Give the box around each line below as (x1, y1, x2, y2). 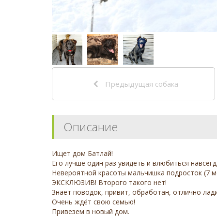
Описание (63, 119, 118, 135)
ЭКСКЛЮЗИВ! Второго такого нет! (52, 178, 167, 187)
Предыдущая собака (103, 79, 179, 89)
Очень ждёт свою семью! (52, 197, 135, 207)
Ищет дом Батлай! (52, 149, 113, 158)
